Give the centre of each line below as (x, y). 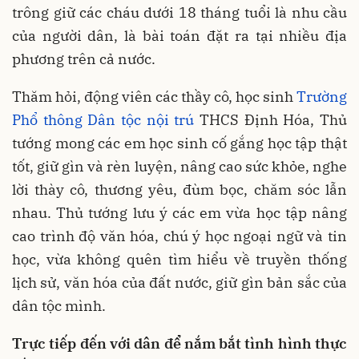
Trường (322, 96)
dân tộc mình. (59, 305)
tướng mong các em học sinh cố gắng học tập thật (179, 143)
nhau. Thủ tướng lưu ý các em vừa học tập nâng (179, 212)
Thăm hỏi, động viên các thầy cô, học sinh (154, 96)
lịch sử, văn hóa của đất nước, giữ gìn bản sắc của (179, 282)
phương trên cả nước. (84, 58)
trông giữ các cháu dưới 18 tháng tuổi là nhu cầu (179, 12)
